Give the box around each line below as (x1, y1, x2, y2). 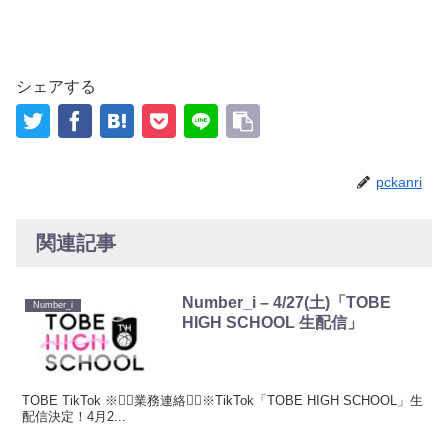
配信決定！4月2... (22, 409, 127, 425)
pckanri (376, 173, 422, 190)
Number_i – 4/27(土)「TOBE (182, 294, 392, 312)
